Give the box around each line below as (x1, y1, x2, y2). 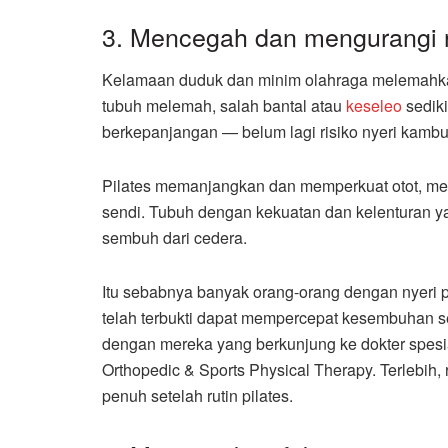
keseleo (346, 93, 402, 117)
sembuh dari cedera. (102, 225, 247, 249)
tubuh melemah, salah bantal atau (102, 93, 346, 117)
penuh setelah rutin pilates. (102, 383, 293, 407)
